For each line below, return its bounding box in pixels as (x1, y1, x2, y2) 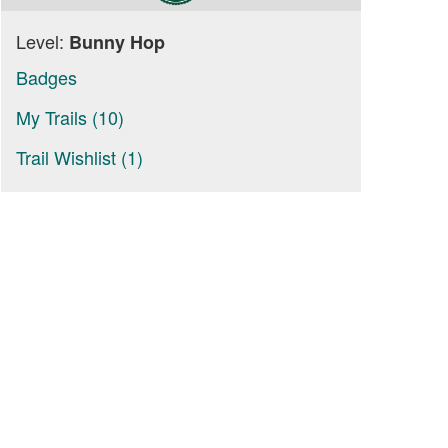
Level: (16, 28, 69, 54)
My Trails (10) (16, 104, 124, 130)
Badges (16, 64, 77, 90)
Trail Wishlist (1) (16, 144, 143, 170)
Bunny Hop (69, 29, 165, 55)
